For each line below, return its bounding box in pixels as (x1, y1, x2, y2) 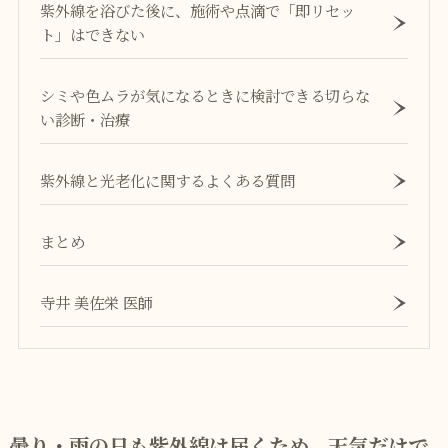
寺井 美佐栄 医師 (40, 291, 154, 314)
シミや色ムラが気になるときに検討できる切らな (40, 84, 371, 107)
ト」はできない (40, 23, 146, 46)
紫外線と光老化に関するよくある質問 (40, 169, 296, 192)
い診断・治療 (40, 108, 131, 131)
